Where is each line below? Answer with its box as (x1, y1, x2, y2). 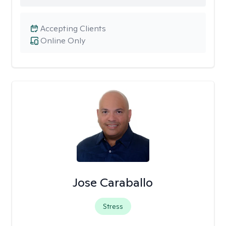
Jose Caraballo (73, 175, 153, 190)
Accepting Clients (40, 23, 106, 34)
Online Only (40, 35, 85, 46)
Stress (102, 202, 123, 211)
